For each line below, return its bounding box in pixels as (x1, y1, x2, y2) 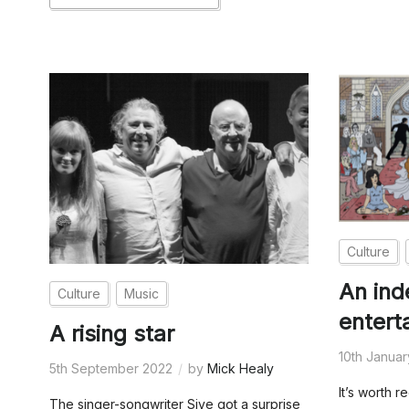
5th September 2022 (48, 361, 173, 377)
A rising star (48, 320, 174, 348)
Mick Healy (206, 361, 274, 377)
